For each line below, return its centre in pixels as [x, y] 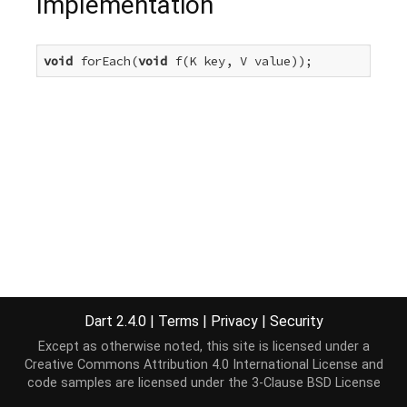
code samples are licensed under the [139, 383]
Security [296, 321]
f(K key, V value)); [240, 61]
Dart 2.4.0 [117, 321]
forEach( [105, 61]
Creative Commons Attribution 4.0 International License [191, 365]
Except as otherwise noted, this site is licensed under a [203, 347]
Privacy [234, 321]
